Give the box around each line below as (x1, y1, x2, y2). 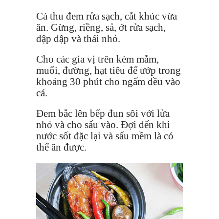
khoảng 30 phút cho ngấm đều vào (36, 76, 180, 88)
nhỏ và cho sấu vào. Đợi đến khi (36, 119, 170, 131)
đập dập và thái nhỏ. (36, 33, 120, 45)
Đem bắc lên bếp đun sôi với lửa (36, 108, 170, 120)
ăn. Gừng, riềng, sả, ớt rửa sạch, (36, 22, 166, 34)
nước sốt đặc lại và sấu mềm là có (36, 130, 174, 142)
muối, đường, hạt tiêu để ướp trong (36, 65, 181, 77)
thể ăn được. (36, 141, 87, 153)
